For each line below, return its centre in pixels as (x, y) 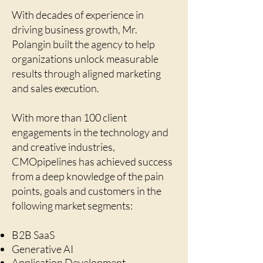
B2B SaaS (33, 235)
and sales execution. (56, 88)
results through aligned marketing (86, 73)
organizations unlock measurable (85, 59)
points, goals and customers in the (87, 191)
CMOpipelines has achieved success (92, 161)
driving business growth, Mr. (75, 29)
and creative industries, (63, 147)
